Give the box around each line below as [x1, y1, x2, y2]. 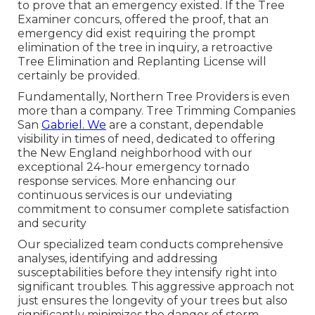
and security [17, 216, 86, 230]
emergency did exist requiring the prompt [17, 26, 256, 40]
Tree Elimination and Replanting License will [17, 54, 266, 68]
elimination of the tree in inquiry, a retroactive [17, 40, 273, 54]
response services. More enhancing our [17, 174, 236, 188]
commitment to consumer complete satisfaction [17, 202, 289, 216]
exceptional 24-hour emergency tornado [17, 160, 250, 174]
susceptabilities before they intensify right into [17, 265, 277, 279]
